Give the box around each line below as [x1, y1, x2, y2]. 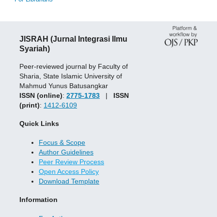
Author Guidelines [39, 148, 93, 156]
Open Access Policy [39, 167, 99, 175]
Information [19, 196, 58, 204]
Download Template [39, 177, 99, 185]
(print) [19, 101, 40, 109]
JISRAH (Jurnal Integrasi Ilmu [19, 34, 127, 44]
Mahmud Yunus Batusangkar [19, 81, 108, 90]
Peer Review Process [39, 157, 104, 166]
